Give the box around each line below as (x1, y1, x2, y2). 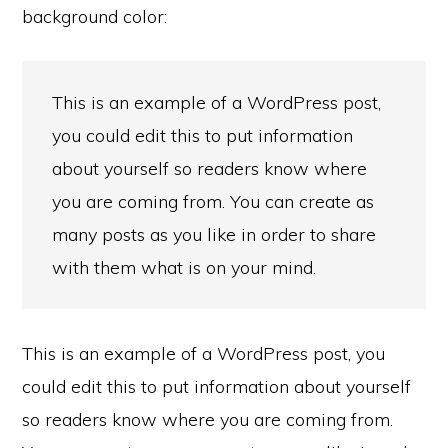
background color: (22, 5, 168, 28)
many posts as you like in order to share (52, 223, 377, 246)
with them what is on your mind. (52, 256, 317, 279)
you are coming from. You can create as (52, 190, 375, 213)
